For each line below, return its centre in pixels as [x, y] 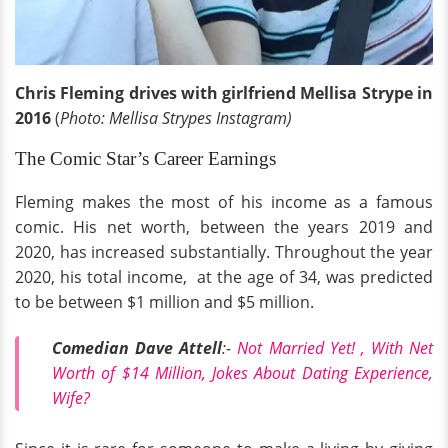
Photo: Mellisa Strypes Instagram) [176, 118]
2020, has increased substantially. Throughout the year [224, 252]
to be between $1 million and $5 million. [164, 302]
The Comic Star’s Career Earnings [145, 159]
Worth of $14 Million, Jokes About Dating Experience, [242, 373]
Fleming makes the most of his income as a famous [224, 202]
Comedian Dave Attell [137, 348]
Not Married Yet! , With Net [335, 348]
